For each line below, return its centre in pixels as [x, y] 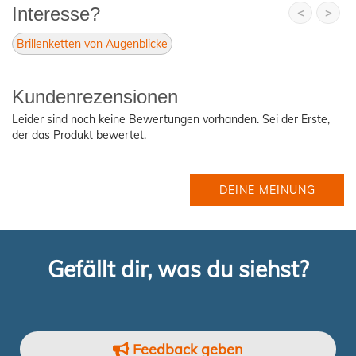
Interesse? [56, 14]
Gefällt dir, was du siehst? [178, 269]
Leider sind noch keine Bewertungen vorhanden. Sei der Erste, [171, 119]
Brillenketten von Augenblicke [92, 43]
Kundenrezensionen [95, 96]
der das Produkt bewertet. [79, 135]
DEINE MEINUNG [267, 190]
